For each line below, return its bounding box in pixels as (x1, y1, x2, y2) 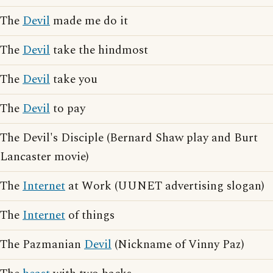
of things (65, 207, 115, 224)
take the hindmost (50, 41, 148, 59)
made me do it (50, 12, 128, 30)
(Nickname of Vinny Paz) (112, 236, 244, 253)
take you (50, 71, 97, 88)
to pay (50, 100, 85, 118)
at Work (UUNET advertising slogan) (65, 177, 264, 195)
